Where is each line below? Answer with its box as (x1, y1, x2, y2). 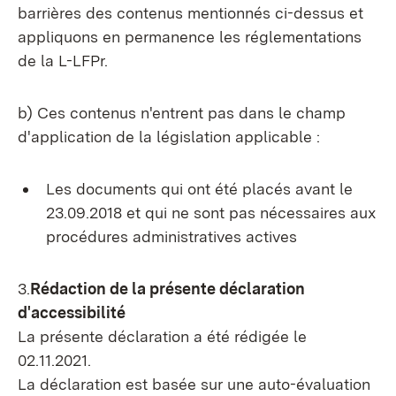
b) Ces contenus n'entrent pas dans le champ (18, 103, 346, 122)
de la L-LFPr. (18, 51, 108, 70)
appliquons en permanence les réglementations (18, 27, 362, 46)
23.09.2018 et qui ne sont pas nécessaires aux (46, 203, 376, 222)
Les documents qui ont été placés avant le (46, 179, 353, 198)
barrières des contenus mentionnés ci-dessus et (18, 4, 363, 22)
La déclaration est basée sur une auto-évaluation (18, 375, 370, 393)
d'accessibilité (18, 303, 126, 322)
